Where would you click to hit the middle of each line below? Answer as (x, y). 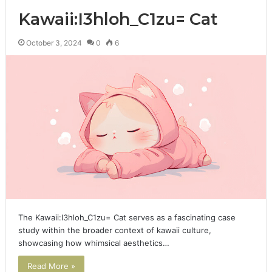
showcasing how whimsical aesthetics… (93, 243)
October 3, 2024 (54, 43)
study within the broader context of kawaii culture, (114, 230)
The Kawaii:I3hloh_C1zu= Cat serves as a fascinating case (127, 218)
